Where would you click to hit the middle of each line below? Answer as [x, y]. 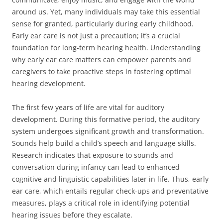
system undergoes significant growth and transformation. [108, 131]
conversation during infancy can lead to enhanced [96, 167]
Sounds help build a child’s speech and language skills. [104, 143]
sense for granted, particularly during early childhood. [103, 24]
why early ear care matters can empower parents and [102, 59]
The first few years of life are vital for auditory [88, 107]
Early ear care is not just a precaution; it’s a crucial [96, 36]
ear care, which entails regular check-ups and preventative [110, 191]
